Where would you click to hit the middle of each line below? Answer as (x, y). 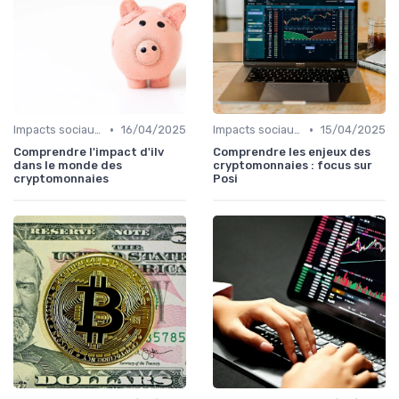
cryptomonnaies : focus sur (293, 166)
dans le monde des (68, 166)
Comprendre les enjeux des (292, 152)
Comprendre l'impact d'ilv (89, 152)
